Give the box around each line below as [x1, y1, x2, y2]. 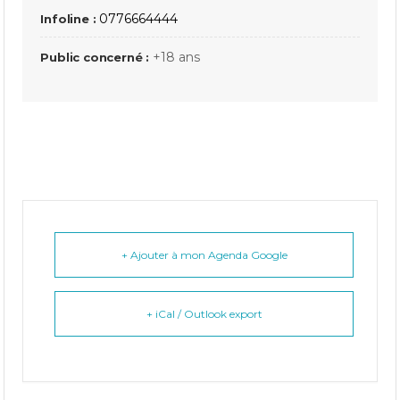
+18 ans [152, 48, 200, 65]
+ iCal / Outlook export [146, 306, 262, 321]
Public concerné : [40, 49, 153, 64]
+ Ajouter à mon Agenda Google [121, 247, 287, 262]
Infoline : [40, 11, 100, 26]
